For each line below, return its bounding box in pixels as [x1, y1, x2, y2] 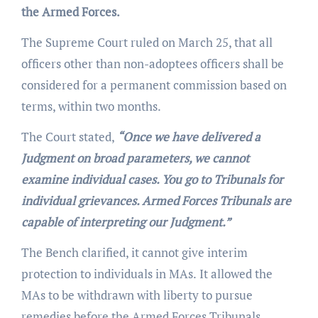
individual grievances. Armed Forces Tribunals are [21, 192, 291, 209]
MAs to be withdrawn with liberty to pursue [21, 287, 253, 304]
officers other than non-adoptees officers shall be [21, 55, 284, 72]
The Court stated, [21, 128, 117, 146]
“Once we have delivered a [116, 128, 261, 146]
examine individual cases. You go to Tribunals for [21, 171, 283, 188]
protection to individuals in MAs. [21, 265, 197, 283]
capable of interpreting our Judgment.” [21, 214, 231, 231]
